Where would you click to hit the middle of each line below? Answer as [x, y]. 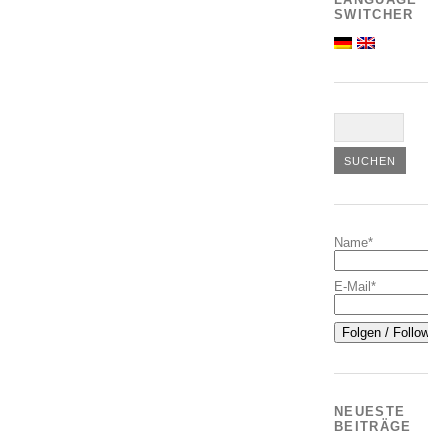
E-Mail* [355, 286]
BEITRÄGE [373, 427]
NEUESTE [370, 412]
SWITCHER [374, 15]
